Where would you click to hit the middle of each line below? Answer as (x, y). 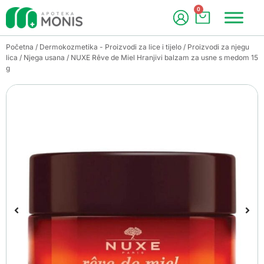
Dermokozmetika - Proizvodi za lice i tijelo (110, 47)
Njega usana (44, 57)
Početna (20, 47)
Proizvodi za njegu (218, 47)
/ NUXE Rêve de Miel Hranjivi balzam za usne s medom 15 (161, 57)
